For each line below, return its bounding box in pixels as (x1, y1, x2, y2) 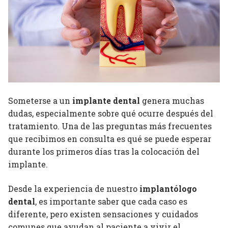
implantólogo (139, 183, 197, 194)
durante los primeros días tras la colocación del (8, 146, 199, 157)
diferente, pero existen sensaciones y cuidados (8, 208, 198, 219)
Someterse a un (8, 95, 72, 106)
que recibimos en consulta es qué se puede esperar (8, 133, 211, 145)
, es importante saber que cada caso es (35, 195, 187, 207)
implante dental (72, 95, 140, 106)
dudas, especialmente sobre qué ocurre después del (8, 108, 213, 119)
